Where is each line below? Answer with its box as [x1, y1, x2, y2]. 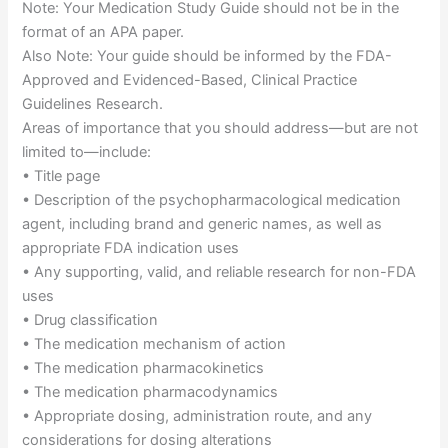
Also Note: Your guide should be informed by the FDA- [22, 47, 393, 66]
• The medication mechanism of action [22, 335, 287, 354]
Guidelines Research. [22, 95, 164, 114]
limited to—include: [22, 143, 152, 162]
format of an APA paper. [22, 23, 185, 42]
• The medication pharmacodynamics [22, 383, 279, 402]
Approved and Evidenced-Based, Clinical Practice [22, 71, 358, 90]
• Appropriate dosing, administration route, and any [22, 407, 373, 426]
